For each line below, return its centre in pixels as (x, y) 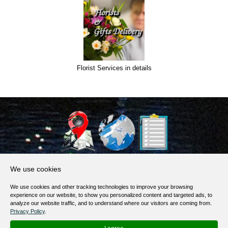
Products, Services (114, 178)
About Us (114, 163)
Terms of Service (114, 192)
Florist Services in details (114, 68)
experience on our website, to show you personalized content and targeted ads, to (111, 195)
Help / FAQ (114, 222)
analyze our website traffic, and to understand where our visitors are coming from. (111, 203)
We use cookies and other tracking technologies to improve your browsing (102, 187)
